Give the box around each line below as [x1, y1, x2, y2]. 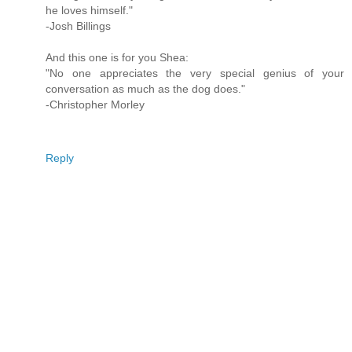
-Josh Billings [46, 20, 111, 33]
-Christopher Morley [46, 98, 145, 112]
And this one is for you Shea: [46, 51, 189, 64]
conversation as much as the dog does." [46, 82, 245, 96]
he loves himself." [46, 4, 133, 17]
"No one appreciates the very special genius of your [46, 67, 344, 80]
